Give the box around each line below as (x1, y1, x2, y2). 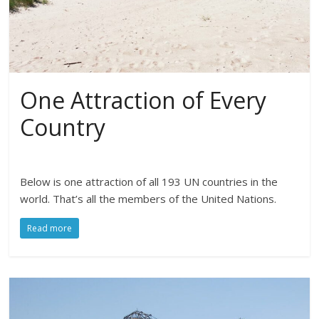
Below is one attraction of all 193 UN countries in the (20, 174, 278, 189)
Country (20, 111, 106, 142)
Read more (27, 221, 73, 234)
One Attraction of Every (20, 84, 267, 115)
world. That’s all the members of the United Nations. (20, 191, 277, 206)
